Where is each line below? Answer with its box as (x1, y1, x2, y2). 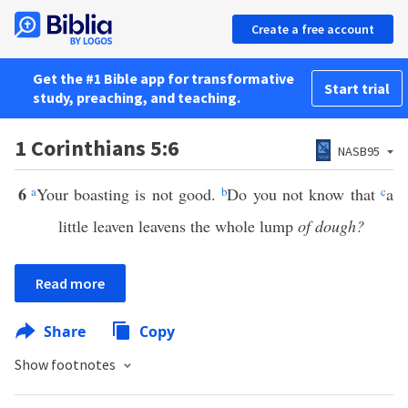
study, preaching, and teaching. (33, 88, 240, 107)
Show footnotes (15, 355, 118, 373)
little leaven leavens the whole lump (58, 215, 298, 237)
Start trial (324, 79, 390, 97)
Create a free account (251, 21, 374, 37)
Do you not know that (227, 183, 382, 205)
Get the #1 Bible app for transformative (33, 69, 294, 87)
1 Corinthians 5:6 (15, 134, 179, 162)
